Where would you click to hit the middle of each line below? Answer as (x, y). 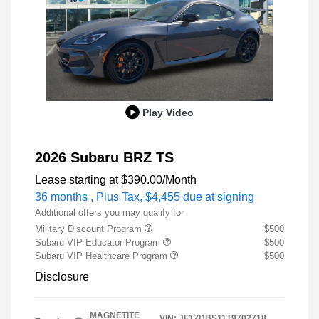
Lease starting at (77, 180)
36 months (61, 197)
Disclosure (62, 277)
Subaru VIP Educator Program (99, 242)
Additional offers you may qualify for (109, 213)
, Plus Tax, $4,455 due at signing (172, 197)
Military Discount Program (90, 229)
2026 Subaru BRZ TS (104, 157)
